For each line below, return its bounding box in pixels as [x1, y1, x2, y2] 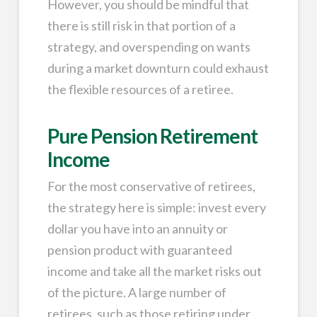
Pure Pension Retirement [47, 123, 258, 148]
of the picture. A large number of [47, 284, 226, 300]
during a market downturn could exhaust [47, 59, 269, 76]
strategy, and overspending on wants [47, 38, 250, 54]
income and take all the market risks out [47, 263, 262, 279]
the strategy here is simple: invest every [47, 199, 266, 215]
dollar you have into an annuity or [47, 220, 228, 236]
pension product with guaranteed [47, 241, 232, 258]
